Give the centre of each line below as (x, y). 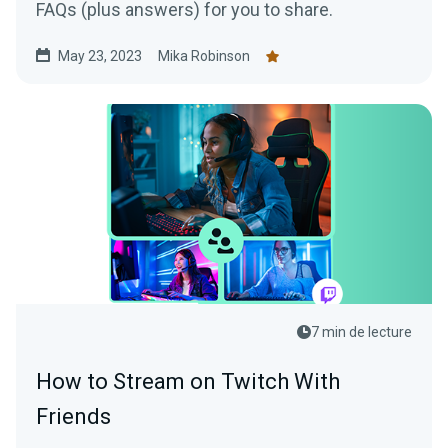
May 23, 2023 (100, 56)
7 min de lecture (361, 332)
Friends (73, 416)
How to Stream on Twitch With (188, 381)
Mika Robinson (204, 56)
